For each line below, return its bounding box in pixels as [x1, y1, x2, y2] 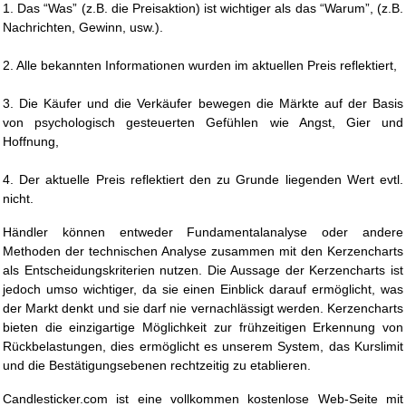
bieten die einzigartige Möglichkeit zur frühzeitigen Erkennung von [3, 320, 403, 334]
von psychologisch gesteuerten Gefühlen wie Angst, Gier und [3, 115, 403, 130]
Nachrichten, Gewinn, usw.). [3, 20, 163, 34]
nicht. [3, 191, 34, 206]
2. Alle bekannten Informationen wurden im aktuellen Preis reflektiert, [3, 58, 397, 72]
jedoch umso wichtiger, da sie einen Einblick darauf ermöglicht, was [3, 282, 403, 296]
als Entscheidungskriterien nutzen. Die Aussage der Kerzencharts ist [3, 263, 403, 277]
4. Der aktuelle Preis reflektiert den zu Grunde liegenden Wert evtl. [3, 172, 403, 187]
